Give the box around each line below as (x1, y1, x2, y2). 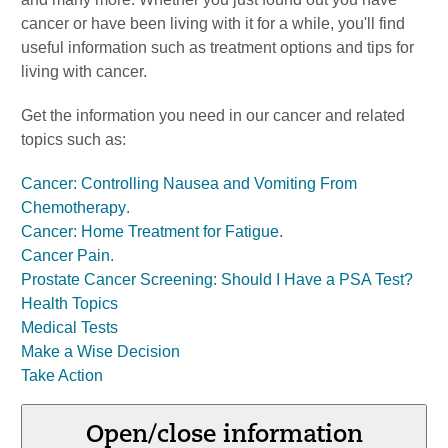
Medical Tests (21, 319, 118, 337)
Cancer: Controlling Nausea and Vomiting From (21, 175, 357, 193)
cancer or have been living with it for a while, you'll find (21, 15, 405, 33)
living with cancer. (21, 63, 147, 81)
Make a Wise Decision (21, 343, 180, 361)
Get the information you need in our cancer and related (21, 107, 405, 125)
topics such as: (21, 131, 126, 149)
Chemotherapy (21, 199, 126, 217)
